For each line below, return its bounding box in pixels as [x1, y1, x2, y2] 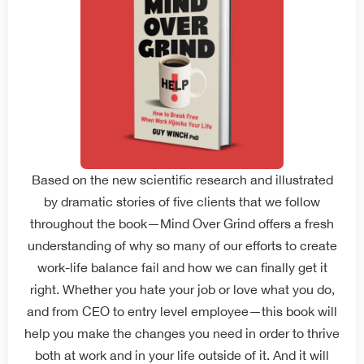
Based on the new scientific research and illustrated [31, 172, 333, 187]
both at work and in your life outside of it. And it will [35, 348, 329, 362]
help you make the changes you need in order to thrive [24, 326, 340, 340]
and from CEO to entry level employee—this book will [27, 304, 337, 318]
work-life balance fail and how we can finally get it [37, 260, 327, 275]
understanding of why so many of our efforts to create [27, 238, 337, 253]
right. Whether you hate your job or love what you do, [29, 282, 335, 297]
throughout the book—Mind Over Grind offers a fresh [30, 216, 334, 231]
